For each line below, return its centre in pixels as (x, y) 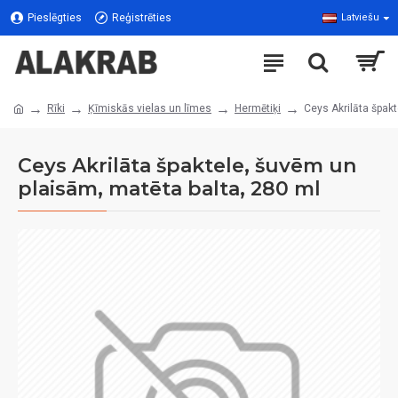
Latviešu (360, 17)
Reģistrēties (142, 18)
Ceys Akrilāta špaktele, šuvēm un (187, 166)
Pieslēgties (55, 18)
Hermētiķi (258, 108)
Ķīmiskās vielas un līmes (150, 108)
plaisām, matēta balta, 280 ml (169, 189)
